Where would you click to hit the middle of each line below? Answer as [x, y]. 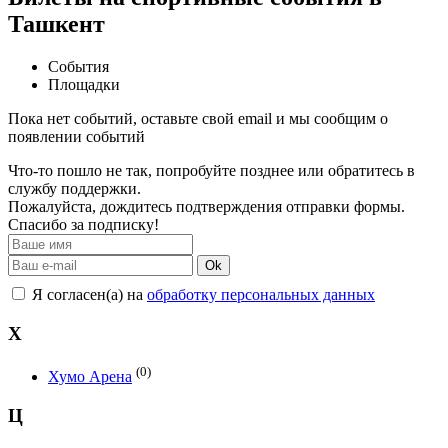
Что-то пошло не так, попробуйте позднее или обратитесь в [211, 171]
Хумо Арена [90, 376]
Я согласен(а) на [87, 295]
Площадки [84, 85]
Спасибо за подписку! [83, 225]
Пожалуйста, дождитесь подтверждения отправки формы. [206, 207]
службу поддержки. [74, 189]
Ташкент [56, 24]
